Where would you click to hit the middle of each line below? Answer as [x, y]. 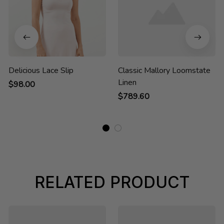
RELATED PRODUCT [112, 182]
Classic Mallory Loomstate [164, 71]
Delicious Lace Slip [41, 71]
